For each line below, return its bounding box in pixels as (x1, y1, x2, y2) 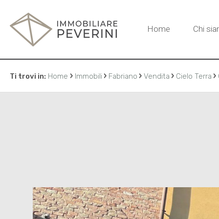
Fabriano (109, 72, 137, 81)
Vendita (144, 72, 170, 81)
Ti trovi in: (10, 72, 46, 81)
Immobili (75, 72, 102, 81)
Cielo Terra (176, 72, 212, 81)
